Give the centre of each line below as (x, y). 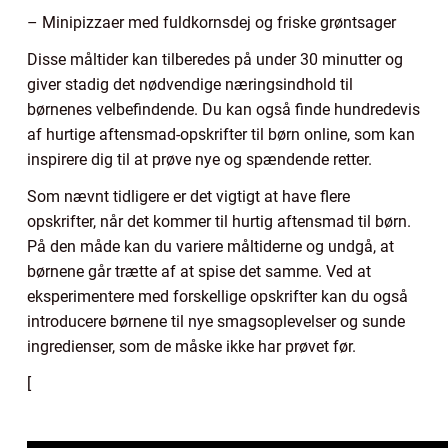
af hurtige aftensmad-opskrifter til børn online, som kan (221, 134)
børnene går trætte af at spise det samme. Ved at (199, 271)
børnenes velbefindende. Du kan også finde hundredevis (223, 109)
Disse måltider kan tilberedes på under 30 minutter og (215, 59)
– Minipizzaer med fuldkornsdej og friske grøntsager (211, 22)
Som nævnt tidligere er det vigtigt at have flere (188, 196)
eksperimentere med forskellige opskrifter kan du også (217, 296)
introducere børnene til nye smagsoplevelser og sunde (216, 321)
